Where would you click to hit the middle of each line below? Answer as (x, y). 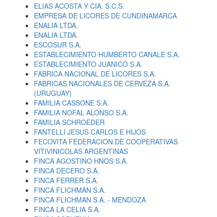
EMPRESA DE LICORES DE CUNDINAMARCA (105, 15)
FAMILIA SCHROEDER (69, 122)
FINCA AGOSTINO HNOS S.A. (81, 161)
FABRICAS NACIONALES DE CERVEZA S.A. (102, 83)
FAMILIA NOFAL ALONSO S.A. (81, 112)
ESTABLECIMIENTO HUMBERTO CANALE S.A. (107, 54)
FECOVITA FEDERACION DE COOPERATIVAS (106, 141)
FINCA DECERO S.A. (67, 170)
